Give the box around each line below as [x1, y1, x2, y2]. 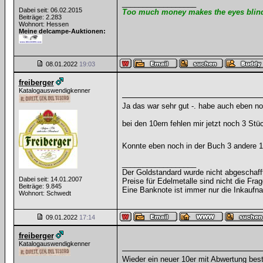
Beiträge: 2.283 [18, 14, 62, 21]
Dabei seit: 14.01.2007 [18, 176, 82, 183]
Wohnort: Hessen [18, 21, 69, 28]
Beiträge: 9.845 [18, 183, 62, 190]
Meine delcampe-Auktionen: [18, 28, 106, 35]
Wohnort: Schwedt [18, 190, 71, 197]
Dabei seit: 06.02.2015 [18, 6, 82, 14]
